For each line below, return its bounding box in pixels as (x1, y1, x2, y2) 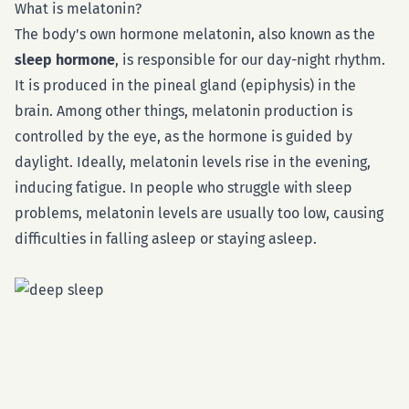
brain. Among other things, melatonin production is (15, 102, 352, 120)
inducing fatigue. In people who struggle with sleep (15, 179, 352, 196)
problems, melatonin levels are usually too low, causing (15, 204, 383, 222)
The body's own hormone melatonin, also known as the (15, 26, 375, 43)
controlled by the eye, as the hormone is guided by (15, 128, 352, 145)
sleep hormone (15, 51, 115, 68)
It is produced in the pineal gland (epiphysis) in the (15, 77, 356, 94)
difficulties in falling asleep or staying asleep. (15, 230, 317, 247)
